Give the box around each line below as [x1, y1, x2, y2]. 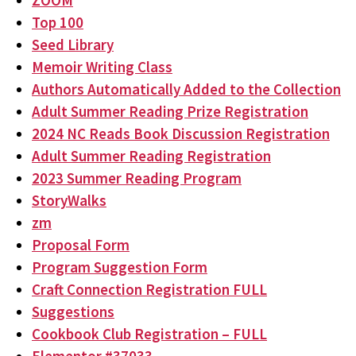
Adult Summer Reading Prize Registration [32, 102, 308, 121]
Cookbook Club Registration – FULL [32, 324, 267, 343]
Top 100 [32, 13, 83, 32]
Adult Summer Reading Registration [32, 146, 271, 165]
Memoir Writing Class [32, 57, 172, 76]
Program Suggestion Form [32, 257, 207, 277]
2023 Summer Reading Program [32, 168, 242, 188]
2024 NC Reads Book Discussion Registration [32, 124, 330, 143]
